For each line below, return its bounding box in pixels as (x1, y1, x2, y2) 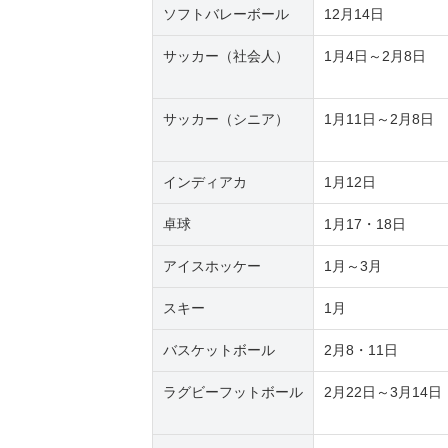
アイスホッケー (163, 258, 261, 275)
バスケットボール (163, 342, 275, 359)
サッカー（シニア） (163, 111, 293, 128)
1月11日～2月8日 (324, 111, 438, 128)
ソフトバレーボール (163, 6, 289, 23)
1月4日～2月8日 (324, 48, 430, 65)
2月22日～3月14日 (324, 384, 442, 401)
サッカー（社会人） (163, 48, 293, 65)
